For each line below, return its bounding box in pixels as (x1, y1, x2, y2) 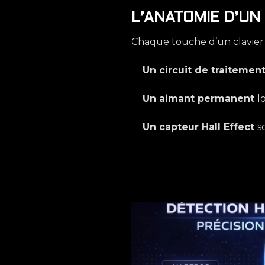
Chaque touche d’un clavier (131, 35, 264, 47)
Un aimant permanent (143, 92, 258, 104)
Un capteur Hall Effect (143, 121, 258, 132)
